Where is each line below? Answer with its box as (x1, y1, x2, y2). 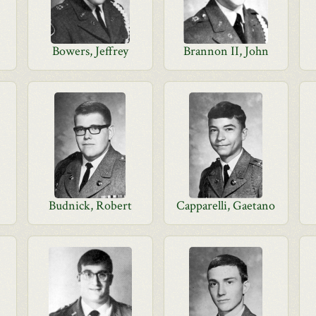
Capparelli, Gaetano (176, 197, 276, 214)
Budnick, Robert (48, 197, 132, 214)
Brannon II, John (183, 43, 269, 59)
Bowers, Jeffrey (51, 43, 128, 59)
